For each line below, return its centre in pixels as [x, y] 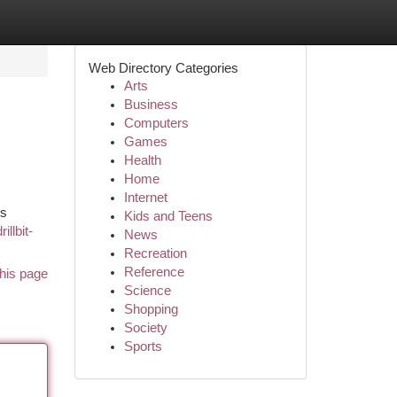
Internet [145, 198]
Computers [156, 123]
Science [147, 291]
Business [151, 105]
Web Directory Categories [163, 68]
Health [142, 160]
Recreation [155, 253]
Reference [154, 272]
